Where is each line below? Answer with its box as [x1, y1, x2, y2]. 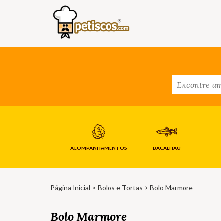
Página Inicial [50, 184, 90, 192]
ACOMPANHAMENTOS [70, 145, 127, 151]
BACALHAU [152, 145, 181, 151]
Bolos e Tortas [98, 184, 143, 192]
